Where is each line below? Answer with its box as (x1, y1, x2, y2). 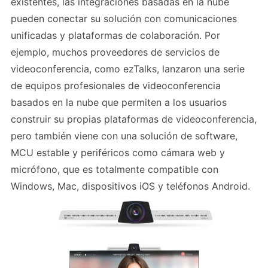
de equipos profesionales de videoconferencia (11, 80, 221, 92)
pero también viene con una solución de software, (11, 130, 237, 142)
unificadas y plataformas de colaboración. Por (11, 29, 220, 42)
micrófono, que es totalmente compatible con (11, 163, 218, 176)
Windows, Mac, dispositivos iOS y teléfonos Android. (11, 180, 250, 193)
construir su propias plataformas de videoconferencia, (11, 113, 257, 126)
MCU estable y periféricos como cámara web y (11, 147, 225, 159)
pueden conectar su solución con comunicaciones (11, 13, 237, 25)
